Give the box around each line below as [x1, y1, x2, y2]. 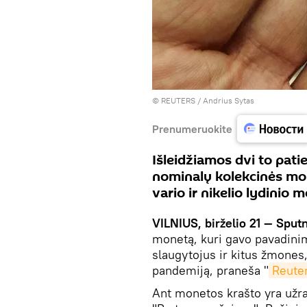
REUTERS [161, 95, 195, 106]
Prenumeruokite [152, 121, 232, 136]
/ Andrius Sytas [195, 95, 254, 106]
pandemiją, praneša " [152, 262, 269, 278]
